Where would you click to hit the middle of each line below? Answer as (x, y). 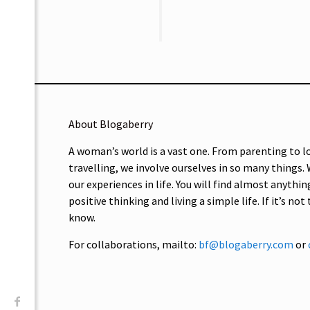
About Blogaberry (111, 124)
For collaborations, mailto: (134, 244)
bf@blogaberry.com (246, 244)
